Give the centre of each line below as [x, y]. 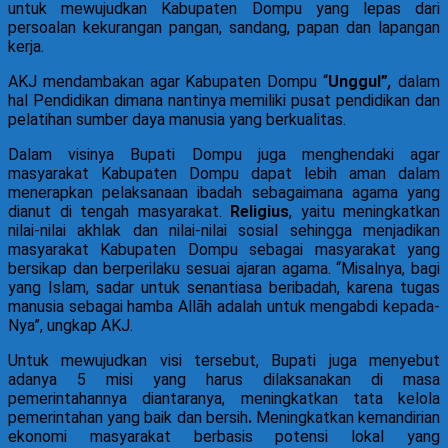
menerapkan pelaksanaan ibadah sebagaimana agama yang [224, 193]
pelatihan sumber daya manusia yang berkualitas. [177, 120]
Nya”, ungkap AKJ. [70, 326]
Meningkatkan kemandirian [348, 418]
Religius [259, 212]
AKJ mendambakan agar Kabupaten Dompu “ [168, 82]
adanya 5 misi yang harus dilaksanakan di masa [224, 380]
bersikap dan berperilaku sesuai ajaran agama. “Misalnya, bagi [224, 269]
